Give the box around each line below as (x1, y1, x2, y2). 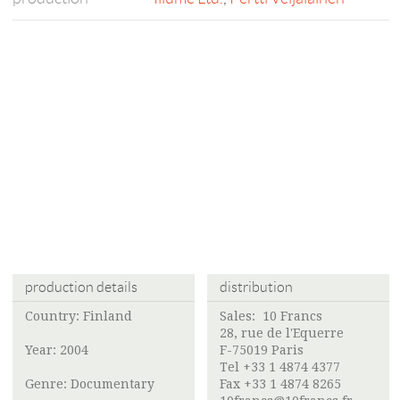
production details (25, 279, 137, 296)
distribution (220, 279, 293, 296)
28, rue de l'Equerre (220, 326, 344, 341)
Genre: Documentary (25, 377, 154, 392)
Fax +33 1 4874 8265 (220, 377, 341, 392)
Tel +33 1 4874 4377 (220, 360, 340, 375)
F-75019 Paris (220, 343, 304, 358)
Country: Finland (25, 309, 132, 324)
